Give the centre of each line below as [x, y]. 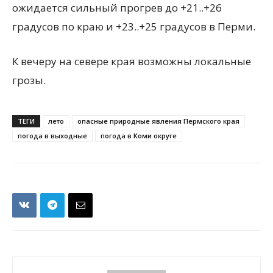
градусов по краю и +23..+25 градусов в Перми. [134, 26]
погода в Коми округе [139, 135]
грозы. [29, 80]
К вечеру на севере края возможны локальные [132, 61]
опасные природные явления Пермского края [158, 121]
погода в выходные [52, 135]
